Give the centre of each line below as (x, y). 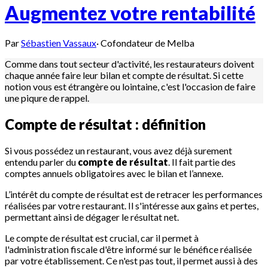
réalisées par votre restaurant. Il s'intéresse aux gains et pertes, (132, 205)
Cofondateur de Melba (147, 43)
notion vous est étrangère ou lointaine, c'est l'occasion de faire (130, 87)
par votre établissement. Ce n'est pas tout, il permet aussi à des (131, 261)
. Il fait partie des (202, 162)
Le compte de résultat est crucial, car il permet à (102, 238)
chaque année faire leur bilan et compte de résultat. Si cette (124, 75)
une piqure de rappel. (47, 98)
